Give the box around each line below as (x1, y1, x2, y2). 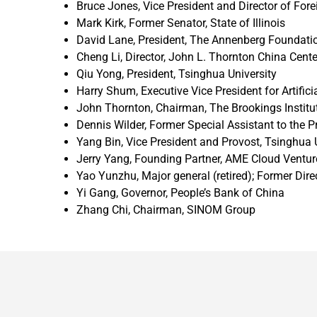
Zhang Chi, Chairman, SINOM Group (76, 203, 255, 217)
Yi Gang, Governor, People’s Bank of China (76, 186, 284, 200)
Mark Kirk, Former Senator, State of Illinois (76, 16, 285, 30)
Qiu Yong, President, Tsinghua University (76, 67, 277, 81)
